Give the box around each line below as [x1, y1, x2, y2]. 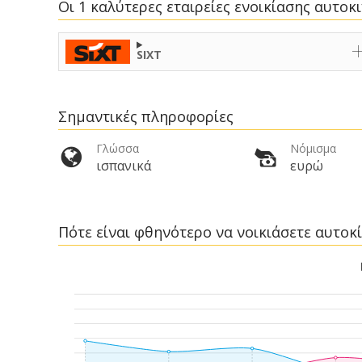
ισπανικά [96, 157, 151, 175]
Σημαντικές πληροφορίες [58, 106, 234, 126]
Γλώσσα [96, 141, 139, 157]
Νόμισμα [290, 141, 336, 157]
